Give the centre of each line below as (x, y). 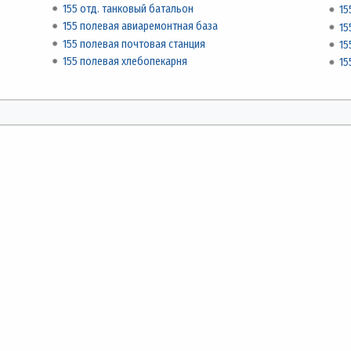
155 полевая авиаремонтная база (141, 27)
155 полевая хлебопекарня (125, 62)
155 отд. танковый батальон (128, 9)
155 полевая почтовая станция (134, 44)
